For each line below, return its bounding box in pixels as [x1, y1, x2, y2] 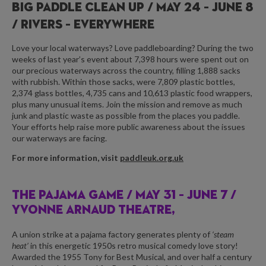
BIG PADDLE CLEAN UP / [12, 2, 156, 15]
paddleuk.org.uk [120, 153, 183, 163]
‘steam [212, 229, 234, 239]
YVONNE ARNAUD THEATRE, [12, 204, 175, 217]
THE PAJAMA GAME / [12, 189, 135, 202]
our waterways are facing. [12, 133, 107, 144]
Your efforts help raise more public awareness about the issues [12, 122, 245, 132]
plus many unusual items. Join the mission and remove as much [12, 99, 242, 110]
